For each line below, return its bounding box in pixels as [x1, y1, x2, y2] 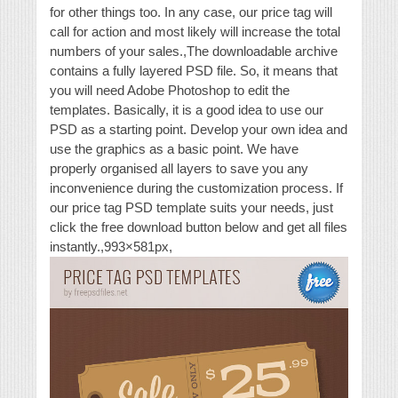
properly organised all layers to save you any [50, 161, 308, 176]
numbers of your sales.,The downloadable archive [50, 44, 338, 59]
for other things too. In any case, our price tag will [50, 4, 332, 20]
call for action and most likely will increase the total [50, 24, 340, 39]
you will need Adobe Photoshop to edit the [50, 83, 290, 98]
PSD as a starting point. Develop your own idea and [50, 122, 347, 137]
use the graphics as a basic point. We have [50, 141, 298, 156]
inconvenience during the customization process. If [50, 180, 343, 195]
